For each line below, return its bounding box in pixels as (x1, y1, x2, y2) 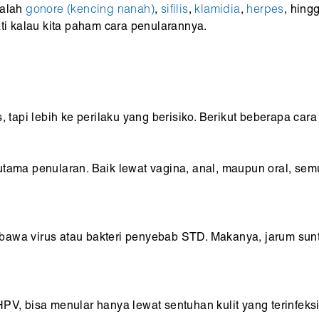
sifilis (160, 4, 189, 16)
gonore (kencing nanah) (26, 4, 155, 16)
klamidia (194, 4, 241, 16)
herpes (246, 4, 284, 16)
